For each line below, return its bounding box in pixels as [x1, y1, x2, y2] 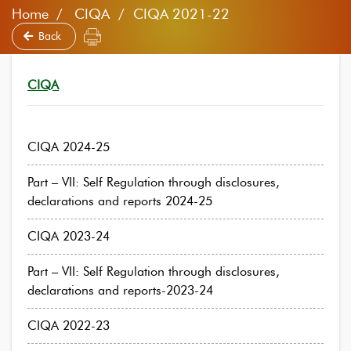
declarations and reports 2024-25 [27, 194, 212, 208]
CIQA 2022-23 [27, 318, 110, 333]
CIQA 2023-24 [27, 229, 110, 244]
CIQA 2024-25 [27, 139, 110, 154]
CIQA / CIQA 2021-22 [71, 5, 230, 23]
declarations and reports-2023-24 [27, 283, 213, 298]
